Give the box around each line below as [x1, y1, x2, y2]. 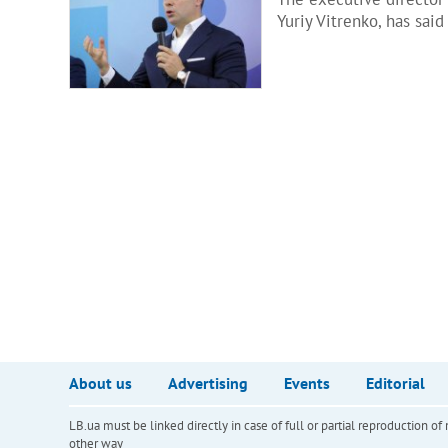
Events [283, 373, 330, 393]
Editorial [365, 373, 425, 393]
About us [68, 373, 132, 393]
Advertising [167, 373, 248, 393]
